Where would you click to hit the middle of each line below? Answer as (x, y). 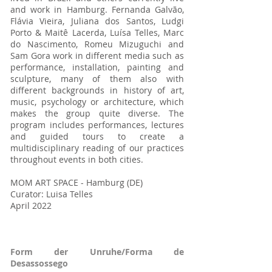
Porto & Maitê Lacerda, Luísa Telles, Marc (97, 32)
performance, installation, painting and (97, 67)
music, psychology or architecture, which (97, 102)
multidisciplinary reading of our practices (97, 148)
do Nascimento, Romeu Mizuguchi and (97, 44)
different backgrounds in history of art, (97, 90)
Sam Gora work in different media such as (97, 56)
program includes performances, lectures (97, 125)
